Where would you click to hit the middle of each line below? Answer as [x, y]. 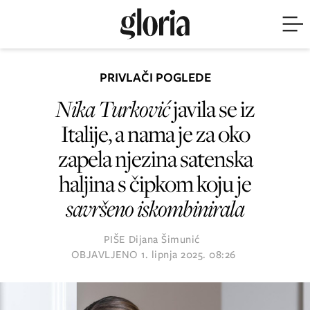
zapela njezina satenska [155, 158]
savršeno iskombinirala [155, 208]
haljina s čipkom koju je [155, 183]
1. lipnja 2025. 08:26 [189, 255]
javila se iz [212, 108]
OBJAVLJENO [106, 255]
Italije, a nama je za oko [155, 133]
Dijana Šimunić [164, 239]
